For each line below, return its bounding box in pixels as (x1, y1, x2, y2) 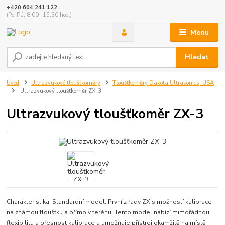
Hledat (185, 52, 209, 62)
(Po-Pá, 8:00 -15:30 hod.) (7, 11, 72, 19)
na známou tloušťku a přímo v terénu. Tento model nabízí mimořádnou (7, 208, 210, 216)
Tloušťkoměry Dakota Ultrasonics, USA (112, 79, 214, 87)
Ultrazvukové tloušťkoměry (31, 79, 100, 87)
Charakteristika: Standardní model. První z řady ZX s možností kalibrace (7, 197, 212, 206)
